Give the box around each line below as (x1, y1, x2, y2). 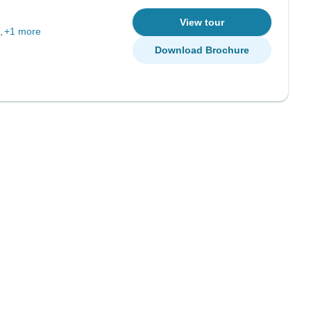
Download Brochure (155, 44, 249, 56)
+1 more (3, 26, 41, 37)
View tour (180, 17, 224, 28)
